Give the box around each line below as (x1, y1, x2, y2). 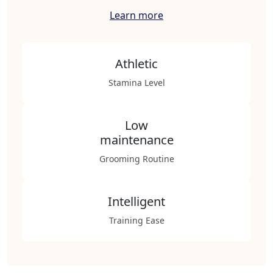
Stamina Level (108, 77, 165, 88)
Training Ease (108, 214, 165, 226)
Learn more (110, 9, 163, 22)
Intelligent (108, 193, 165, 210)
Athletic (115, 55, 158, 72)
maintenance (99, 132, 174, 148)
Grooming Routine (99, 153, 174, 165)
